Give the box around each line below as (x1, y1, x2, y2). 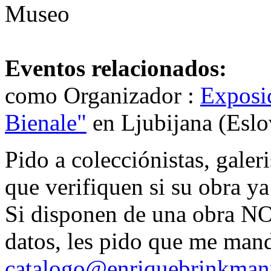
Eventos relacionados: (5, 55, 227, 82)
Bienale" (5, 109, 87, 136)
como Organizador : (5, 82, 200, 109)
